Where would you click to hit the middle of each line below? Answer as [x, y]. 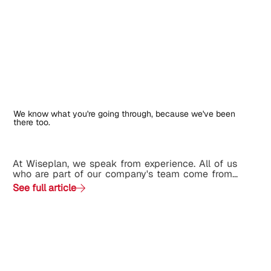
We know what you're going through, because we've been [125, 114]
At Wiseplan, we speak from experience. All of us [125, 163]
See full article [44, 188]
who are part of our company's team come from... [125, 174]
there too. [32, 122]
